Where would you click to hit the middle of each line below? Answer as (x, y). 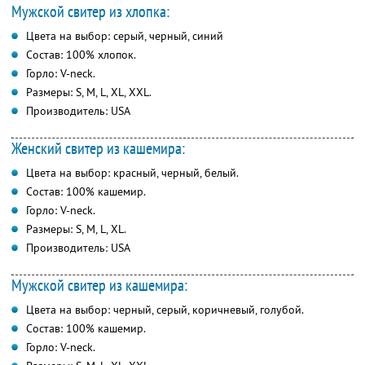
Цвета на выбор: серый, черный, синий (125, 35)
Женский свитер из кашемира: (98, 148)
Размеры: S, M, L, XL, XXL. (89, 92)
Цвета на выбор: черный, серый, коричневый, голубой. (165, 309)
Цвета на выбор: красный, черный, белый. (132, 172)
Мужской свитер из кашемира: (99, 285)
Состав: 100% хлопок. (81, 54)
